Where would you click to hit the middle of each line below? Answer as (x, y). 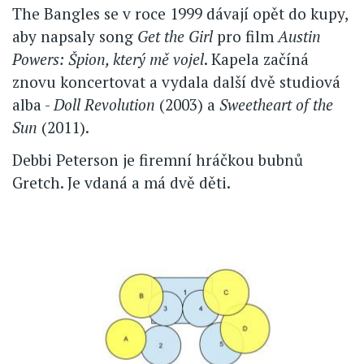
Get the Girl (175, 36)
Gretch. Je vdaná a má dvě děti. (121, 182)
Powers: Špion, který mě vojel (108, 58)
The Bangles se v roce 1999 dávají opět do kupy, (180, 13)
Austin (299, 36)
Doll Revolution (104, 104)
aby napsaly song (75, 36)
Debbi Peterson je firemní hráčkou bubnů (158, 159)
